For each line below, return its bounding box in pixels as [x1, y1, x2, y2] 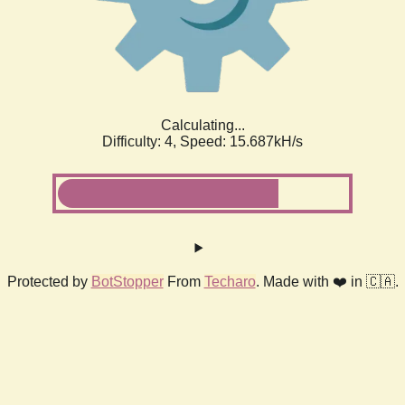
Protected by [6, 273, 91, 289]
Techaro [203, 273, 256, 289]
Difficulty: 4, [102, 133, 180, 149]
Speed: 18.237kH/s [180, 133, 303, 149]
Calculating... [160, 117, 245, 133]
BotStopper [90, 273, 164, 289]
